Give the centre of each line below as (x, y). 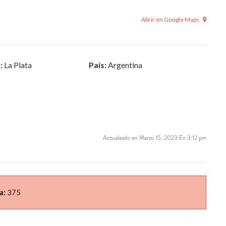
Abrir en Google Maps (171, 19)
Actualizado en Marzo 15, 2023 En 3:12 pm (155, 138)
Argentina (125, 65)
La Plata (18, 65)
